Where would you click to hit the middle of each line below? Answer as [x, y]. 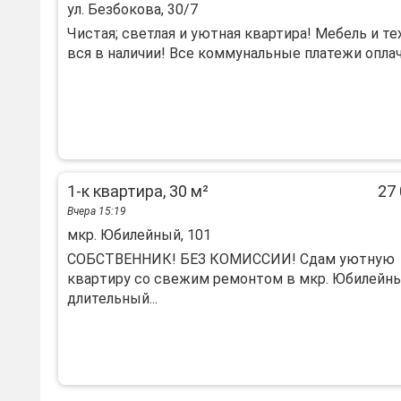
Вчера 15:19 [97, 211]
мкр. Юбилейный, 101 [139, 235]
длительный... [112, 299]
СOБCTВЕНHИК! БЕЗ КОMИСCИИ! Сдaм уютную [231, 259]
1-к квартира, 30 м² [138, 191]
